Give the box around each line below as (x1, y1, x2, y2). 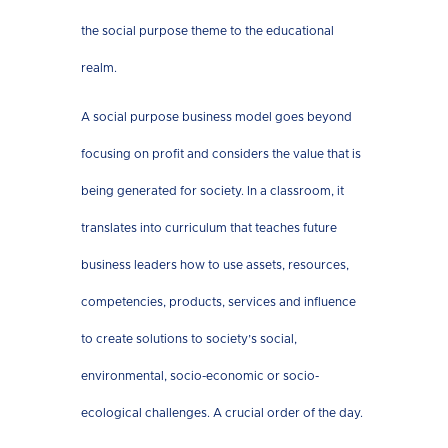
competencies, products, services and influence (80, 295, 356, 308)
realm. (80, 61, 117, 74)
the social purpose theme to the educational (80, 24, 334, 37)
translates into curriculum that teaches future (80, 221, 337, 234)
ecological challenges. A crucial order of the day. (80, 406, 363, 419)
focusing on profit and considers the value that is (80, 147, 361, 160)
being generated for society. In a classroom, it (80, 184, 344, 197)
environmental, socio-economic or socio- (80, 369, 319, 382)
